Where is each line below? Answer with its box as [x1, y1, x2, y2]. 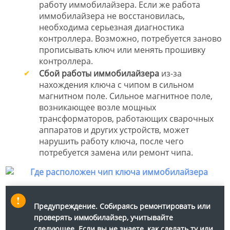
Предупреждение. [34, 201, 98, 211]
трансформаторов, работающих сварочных [39, 112, 214, 124]
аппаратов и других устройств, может [39, 124, 189, 136]
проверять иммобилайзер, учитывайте [34, 212, 173, 222]
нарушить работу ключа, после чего [39, 135, 184, 147]
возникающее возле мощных [39, 101, 156, 113]
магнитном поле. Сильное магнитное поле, [39, 90, 213, 102]
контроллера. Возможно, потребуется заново [39, 32, 222, 44]
